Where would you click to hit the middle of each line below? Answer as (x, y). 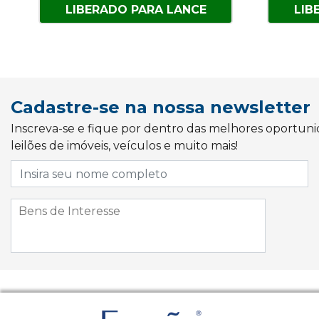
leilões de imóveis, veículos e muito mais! (124, 146)
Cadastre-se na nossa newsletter (161, 107)
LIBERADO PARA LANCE (136, 10)
